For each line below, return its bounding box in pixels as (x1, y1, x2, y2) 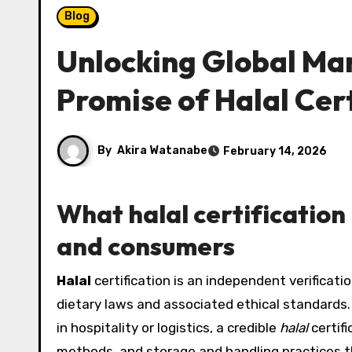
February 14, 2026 (223, 144, 327, 158)
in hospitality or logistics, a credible (57, 320, 280, 335)
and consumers (57, 230, 235, 262)
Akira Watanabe (117, 143, 207, 157)
